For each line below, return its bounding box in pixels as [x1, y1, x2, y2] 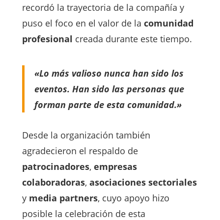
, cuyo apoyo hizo [97, 192, 169, 204]
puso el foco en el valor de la [22, 17, 144, 29]
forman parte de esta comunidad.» [34, 99, 182, 111]
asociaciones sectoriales [89, 176, 197, 189]
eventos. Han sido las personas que [34, 83, 184, 95]
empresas [93, 161, 137, 173]
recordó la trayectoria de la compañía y [22, 1, 184, 14]
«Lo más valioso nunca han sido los [34, 67, 184, 80]
